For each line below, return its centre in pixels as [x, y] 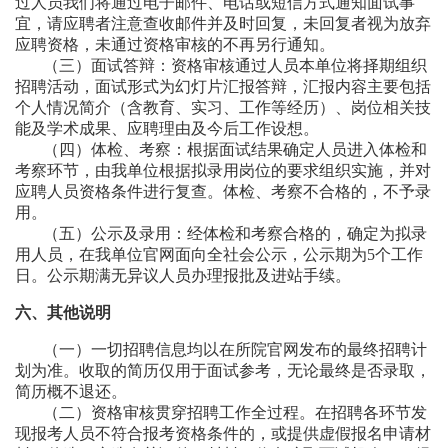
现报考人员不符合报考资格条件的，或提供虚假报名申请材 [223, 433]
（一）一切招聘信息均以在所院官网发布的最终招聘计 [235, 349]
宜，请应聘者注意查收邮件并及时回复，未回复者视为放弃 [223, 23]
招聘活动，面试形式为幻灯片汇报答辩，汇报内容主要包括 [223, 86]
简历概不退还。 [71, 391]
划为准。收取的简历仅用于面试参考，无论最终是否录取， [223, 370]
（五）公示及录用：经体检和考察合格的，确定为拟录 [235, 233]
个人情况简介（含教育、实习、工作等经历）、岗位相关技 [223, 107]
